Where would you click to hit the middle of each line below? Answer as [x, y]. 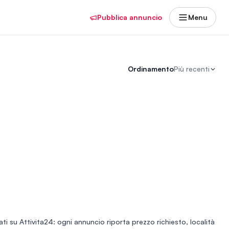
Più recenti [192, 69]
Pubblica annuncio [130, 17]
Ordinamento [151, 69]
